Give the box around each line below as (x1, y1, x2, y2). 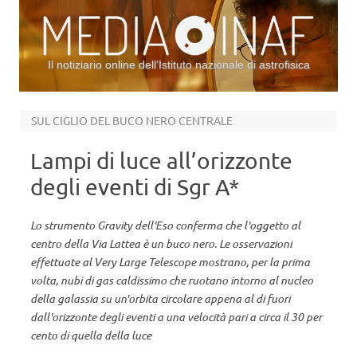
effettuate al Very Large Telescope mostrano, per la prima (30, 254, 310, 269)
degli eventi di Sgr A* (30, 174, 239, 200)
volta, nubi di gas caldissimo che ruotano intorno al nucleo (30, 273, 313, 288)
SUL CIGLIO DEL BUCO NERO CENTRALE (30, 113, 233, 127)
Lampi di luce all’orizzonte (30, 147, 292, 174)
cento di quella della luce (30, 328, 151, 343)
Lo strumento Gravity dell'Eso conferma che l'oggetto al (30, 218, 300, 233)
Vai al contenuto (178, 90, 261, 104)
